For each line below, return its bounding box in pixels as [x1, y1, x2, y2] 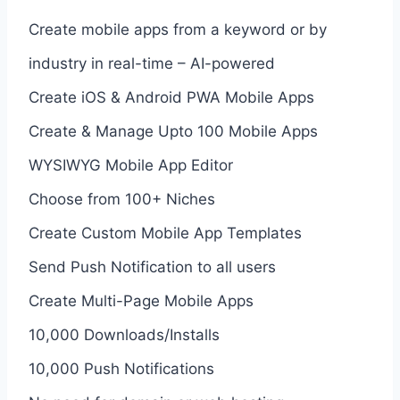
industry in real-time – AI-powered [29, 54, 275, 72]
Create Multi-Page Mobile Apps [29, 291, 254, 310]
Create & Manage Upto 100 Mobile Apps [29, 121, 318, 140]
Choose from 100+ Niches [29, 189, 215, 208]
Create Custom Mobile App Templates [29, 223, 302, 242]
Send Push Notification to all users [29, 257, 276, 276]
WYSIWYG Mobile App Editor [29, 155, 233, 174]
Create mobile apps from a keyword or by [29, 20, 327, 38]
